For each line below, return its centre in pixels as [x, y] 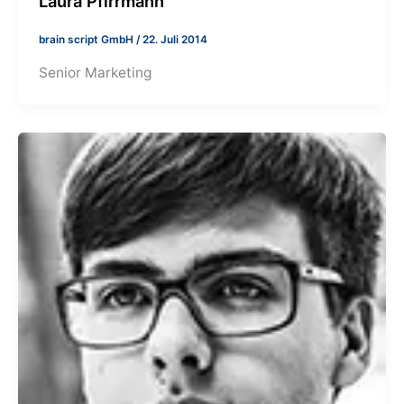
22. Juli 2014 [175, 40]
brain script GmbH [88, 40]
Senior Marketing [96, 72]
